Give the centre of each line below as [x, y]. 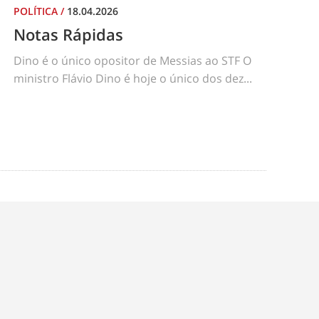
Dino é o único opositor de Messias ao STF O [132, 61]
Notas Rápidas [68, 34]
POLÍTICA [37, 11]
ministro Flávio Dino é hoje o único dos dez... [133, 78]
